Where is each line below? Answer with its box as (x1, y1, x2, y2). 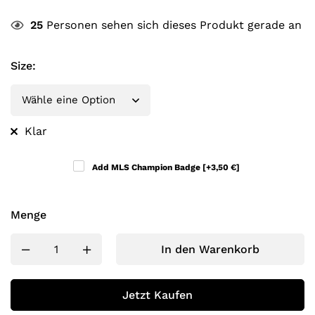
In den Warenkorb (161, 243, 259, 256)
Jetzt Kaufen (122, 288, 193, 302)
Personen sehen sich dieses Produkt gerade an (43, 18, 302, 32)
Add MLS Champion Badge (91, 162, 202, 172)
